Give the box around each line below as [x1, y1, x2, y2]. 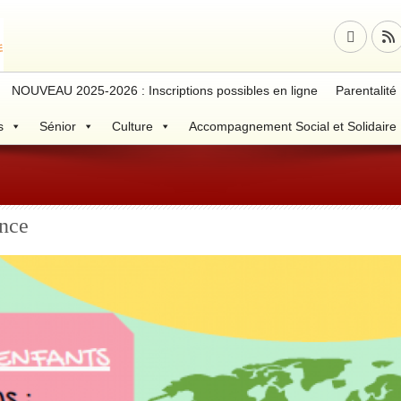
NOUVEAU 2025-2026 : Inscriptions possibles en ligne [12, 83, 318, 98]
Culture [112, 119, 153, 133]
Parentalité [336, 83, 397, 98]
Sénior [39, 119, 76, 133]
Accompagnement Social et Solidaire [189, 119, 397, 133]
